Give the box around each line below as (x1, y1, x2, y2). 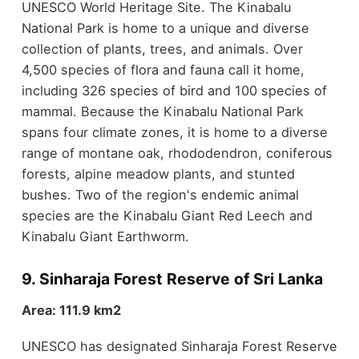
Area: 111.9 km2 (21, 302, 121, 319)
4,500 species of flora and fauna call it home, (21, 61, 305, 78)
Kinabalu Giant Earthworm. (21, 228, 189, 244)
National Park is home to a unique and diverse (21, 19, 309, 36)
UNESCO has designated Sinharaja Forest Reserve (21, 337, 337, 354)
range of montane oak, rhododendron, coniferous (21, 144, 333, 161)
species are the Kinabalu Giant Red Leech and (21, 207, 313, 224)
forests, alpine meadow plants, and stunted (21, 165, 295, 182)
